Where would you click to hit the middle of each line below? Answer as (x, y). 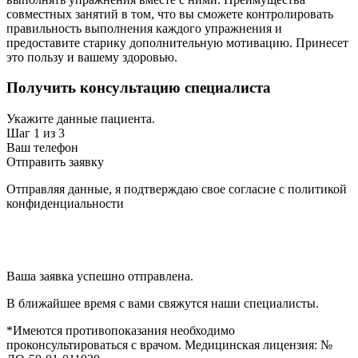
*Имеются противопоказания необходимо (121, 330)
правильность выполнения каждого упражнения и (144, 28)
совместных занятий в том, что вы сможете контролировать (170, 14)
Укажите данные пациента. (81, 119)
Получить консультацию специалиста (139, 88)
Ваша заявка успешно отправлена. (100, 276)
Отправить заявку (55, 162)
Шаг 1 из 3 (36, 133)
